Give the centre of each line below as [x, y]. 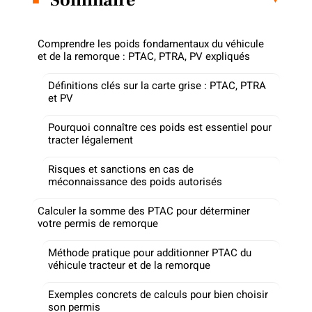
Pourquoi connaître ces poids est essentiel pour [160, 127]
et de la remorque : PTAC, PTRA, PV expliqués [144, 56]
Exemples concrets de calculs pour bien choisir [158, 294]
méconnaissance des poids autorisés [135, 181]
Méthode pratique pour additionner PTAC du [150, 252]
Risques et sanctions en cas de [121, 169]
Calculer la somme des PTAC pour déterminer [144, 211]
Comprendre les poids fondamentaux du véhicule [151, 44]
